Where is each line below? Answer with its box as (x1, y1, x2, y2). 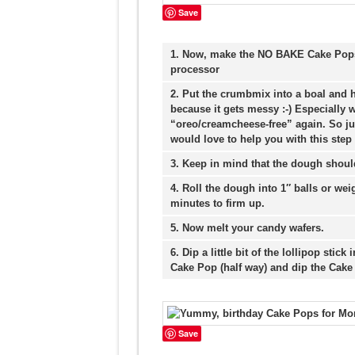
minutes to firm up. (170, 197, 265, 209)
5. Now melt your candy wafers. (170, 222, 324, 234)
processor (170, 63, 219, 75)
